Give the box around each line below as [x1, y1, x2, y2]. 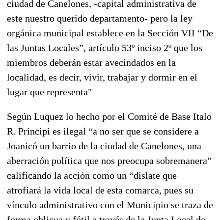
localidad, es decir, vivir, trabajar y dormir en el [7, 71, 197, 82]
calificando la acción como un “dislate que [7, 169, 177, 181]
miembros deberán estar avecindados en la [7, 56, 176, 68]
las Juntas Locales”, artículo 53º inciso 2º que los [7, 42, 202, 53]
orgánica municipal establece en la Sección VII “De [7, 27, 213, 38]
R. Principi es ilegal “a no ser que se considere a [7, 125, 199, 137]
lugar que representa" [7, 86, 92, 97]
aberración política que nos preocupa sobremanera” [7, 155, 212, 166]
